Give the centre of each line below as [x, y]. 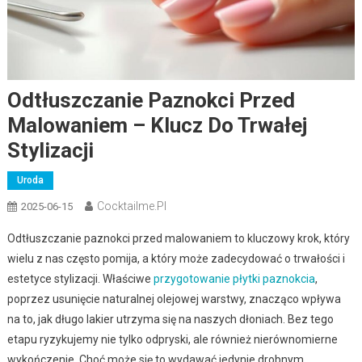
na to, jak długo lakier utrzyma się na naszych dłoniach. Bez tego [170, 319]
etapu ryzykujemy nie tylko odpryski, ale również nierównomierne [172, 339]
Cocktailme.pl [131, 206]
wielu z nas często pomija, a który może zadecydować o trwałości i [176, 258]
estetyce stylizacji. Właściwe [80, 278]
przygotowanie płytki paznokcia [234, 278]
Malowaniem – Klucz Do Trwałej [157, 125]
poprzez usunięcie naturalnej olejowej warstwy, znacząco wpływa [174, 299]
